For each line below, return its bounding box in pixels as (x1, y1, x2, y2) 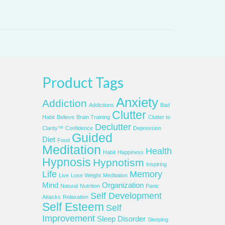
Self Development (90, 191, 162, 201)
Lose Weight (70, 172, 101, 178)
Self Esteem (42, 200, 104, 213)
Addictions (88, 102, 114, 108)
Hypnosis (42, 156, 91, 169)
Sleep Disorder (96, 215, 146, 223)
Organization (101, 181, 144, 189)
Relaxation (62, 194, 88, 200)
